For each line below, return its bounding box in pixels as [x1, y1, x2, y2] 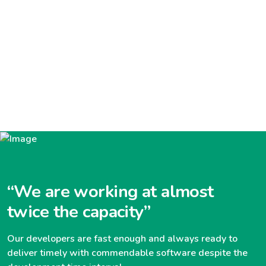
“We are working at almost [7, 180, 214, 204]
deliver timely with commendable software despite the [7, 246, 248, 260]
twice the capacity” [7, 200, 151, 224]
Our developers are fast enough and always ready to [7, 232, 237, 246]
